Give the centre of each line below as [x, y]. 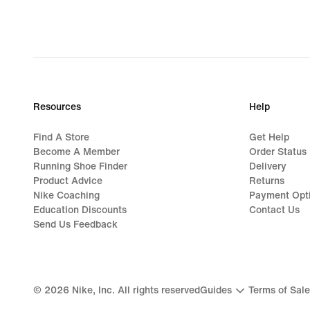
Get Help [269, 137]
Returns [267, 181]
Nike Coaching [66, 195]
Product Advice [68, 181]
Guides [216, 290]
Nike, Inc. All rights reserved [135, 290]
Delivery [268, 166]
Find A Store [61, 137]
